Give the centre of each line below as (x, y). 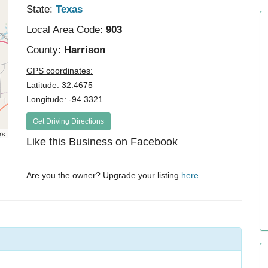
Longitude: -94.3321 (65, 99)
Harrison (83, 50)
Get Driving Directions (69, 121)
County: (44, 50)
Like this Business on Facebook (102, 142)
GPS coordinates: (60, 71)
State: (40, 9)
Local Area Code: (65, 30)
